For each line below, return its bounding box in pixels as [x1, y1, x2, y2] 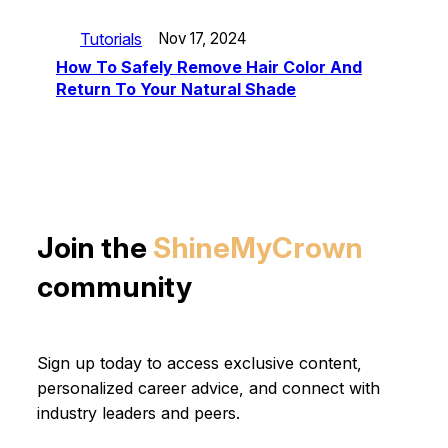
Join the [36, 230, 153, 266]
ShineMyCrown [152, 230, 363, 266]
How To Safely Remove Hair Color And [56, 56, 362, 77]
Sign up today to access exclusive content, [36, 352, 362, 373]
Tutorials [80, 28, 142, 49]
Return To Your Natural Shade [56, 78, 296, 99]
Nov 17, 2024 [158, 29, 246, 49]
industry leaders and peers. [36, 402, 240, 423]
